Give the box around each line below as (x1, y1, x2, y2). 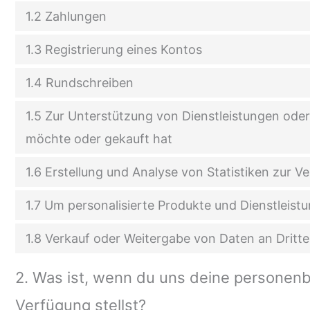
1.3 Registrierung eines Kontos (26, 42, 202, 57)
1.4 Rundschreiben (26, 75, 134, 91)
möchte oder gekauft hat (26, 131, 172, 147)
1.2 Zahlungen (26, 9, 107, 24)
